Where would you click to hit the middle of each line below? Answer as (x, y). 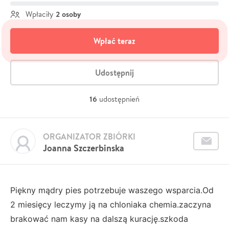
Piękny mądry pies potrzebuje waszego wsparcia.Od (112, 190)
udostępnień (119, 99)
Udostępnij (114, 72)
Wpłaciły (40, 14)
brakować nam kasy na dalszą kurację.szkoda (99, 219)
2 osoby (68, 14)
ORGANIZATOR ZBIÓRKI (89, 136)
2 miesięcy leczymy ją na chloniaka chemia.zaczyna (111, 204)
